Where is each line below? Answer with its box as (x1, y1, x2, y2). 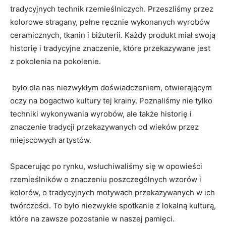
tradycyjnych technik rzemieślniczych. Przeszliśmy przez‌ (10, 4, 213, 14)
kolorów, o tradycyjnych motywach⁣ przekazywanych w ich (10, 188, 215, 198)
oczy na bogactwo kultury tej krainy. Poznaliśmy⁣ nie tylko (10, 96, 212, 106)
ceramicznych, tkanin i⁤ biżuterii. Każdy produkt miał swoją (10, 30, 215, 40)
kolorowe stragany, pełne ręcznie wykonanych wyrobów (10, 17, 210, 27)
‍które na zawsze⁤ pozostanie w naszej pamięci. (10, 214, 175, 224)
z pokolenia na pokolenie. (10, 56, 101, 67)
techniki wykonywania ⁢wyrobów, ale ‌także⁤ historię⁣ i (10, 109, 192, 119)
